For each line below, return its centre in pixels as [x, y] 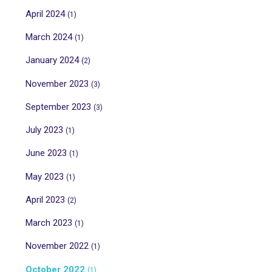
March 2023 [50, 223]
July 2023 [46, 130]
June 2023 [47, 153]
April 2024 [46, 14]
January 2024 [53, 60]
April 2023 [46, 199]
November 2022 [58, 246]
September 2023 [59, 107]
